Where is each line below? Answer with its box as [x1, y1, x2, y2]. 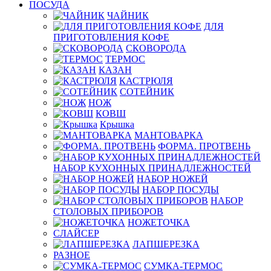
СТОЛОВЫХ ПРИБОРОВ [53, 206, 163, 217]
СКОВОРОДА [126, 43, 186, 53]
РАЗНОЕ [53, 250, 90, 260]
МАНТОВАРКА [134, 130, 203, 140]
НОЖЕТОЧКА [128, 217, 190, 227]
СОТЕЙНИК [120, 87, 174, 97]
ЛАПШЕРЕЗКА [132, 239, 200, 249]
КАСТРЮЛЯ [119, 76, 173, 86]
